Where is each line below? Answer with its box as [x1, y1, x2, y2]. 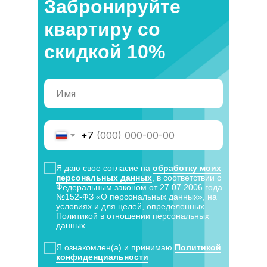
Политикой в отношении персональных [56, 210, 209, 221]
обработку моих [153, 163, 221, 173]
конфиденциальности [56, 252, 148, 262]
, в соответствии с [152, 172, 221, 182]
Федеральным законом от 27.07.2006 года [56, 182, 222, 192]
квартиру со [44, 18, 160, 40]
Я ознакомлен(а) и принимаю [56, 243, 175, 253]
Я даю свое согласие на [56, 163, 153, 173]
